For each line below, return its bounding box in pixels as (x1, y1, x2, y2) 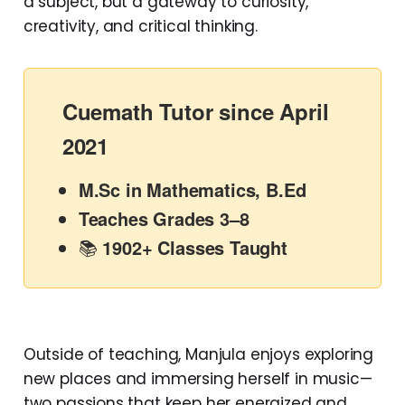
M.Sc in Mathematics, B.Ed (78, 176, 306, 203)
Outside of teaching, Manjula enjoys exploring (23, 344, 374, 366)
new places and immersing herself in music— (23, 368, 372, 391)
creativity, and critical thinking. (23, 15, 258, 38)
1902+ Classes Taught (102, 234, 287, 261)
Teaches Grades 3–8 (78, 205, 250, 232)
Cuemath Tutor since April (61, 96, 329, 127)
